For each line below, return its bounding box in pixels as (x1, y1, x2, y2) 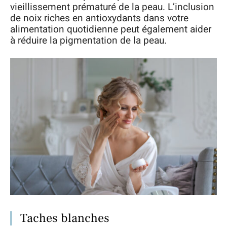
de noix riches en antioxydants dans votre (10, 11, 188, 25)
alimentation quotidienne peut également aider (10, 22, 211, 36)
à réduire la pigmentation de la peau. (10, 33, 167, 48)
